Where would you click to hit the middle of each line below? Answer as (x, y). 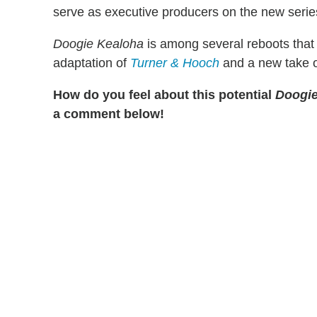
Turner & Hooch (175, 63)
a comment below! (109, 114)
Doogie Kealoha (98, 44)
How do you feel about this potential (164, 95)
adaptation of (92, 63)
